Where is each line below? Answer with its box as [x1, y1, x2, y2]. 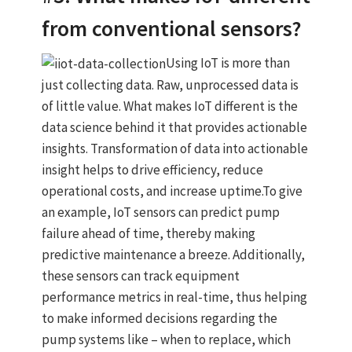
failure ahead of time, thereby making [41, 225, 255, 243]
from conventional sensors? [41, 13, 302, 42]
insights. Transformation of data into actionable [41, 140, 308, 158]
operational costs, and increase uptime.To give [41, 182, 302, 200]
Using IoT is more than [165, 53, 290, 71]
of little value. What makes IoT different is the [41, 97, 298, 115]
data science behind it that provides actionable [41, 119, 307, 137]
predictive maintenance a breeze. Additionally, [41, 246, 305, 264]
